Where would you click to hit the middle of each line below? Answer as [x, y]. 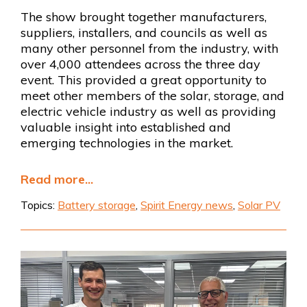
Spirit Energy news [187, 205]
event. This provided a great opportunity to [144, 80]
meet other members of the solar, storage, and [152, 96]
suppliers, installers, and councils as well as [144, 33]
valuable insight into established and [126, 127]
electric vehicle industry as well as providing [148, 112]
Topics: [39, 205]
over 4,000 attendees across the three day [140, 64]
